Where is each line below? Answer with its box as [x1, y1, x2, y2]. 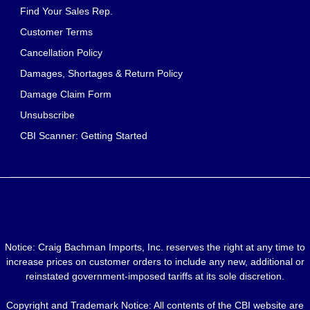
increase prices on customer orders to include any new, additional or [6, 255, 304, 267]
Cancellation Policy [20, 47, 102, 59]
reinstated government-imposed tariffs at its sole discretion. [26, 270, 284, 282]
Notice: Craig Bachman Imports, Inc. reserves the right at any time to [5, 241, 305, 253]
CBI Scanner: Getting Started [20, 130, 147, 142]
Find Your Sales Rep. [20, 6, 113, 17]
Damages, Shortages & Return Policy [20, 68, 183, 80]
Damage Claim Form [20, 89, 111, 100]
